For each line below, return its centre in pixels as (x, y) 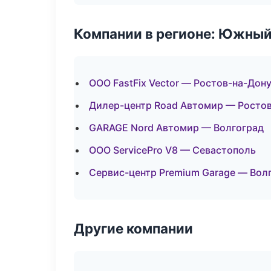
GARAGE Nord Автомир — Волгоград (176, 128)
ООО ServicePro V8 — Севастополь (172, 150)
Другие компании (133, 228)
